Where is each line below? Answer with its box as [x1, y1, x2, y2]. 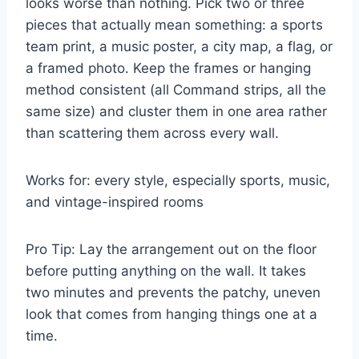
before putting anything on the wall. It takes [26, 262, 306, 279]
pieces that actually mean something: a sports [26, 16, 323, 33]
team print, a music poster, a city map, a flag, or [26, 38, 333, 54]
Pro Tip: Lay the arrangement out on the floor [26, 240, 317, 257]
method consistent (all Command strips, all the [26, 81, 326, 98]
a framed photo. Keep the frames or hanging [26, 59, 311, 76]
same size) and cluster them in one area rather [26, 103, 327, 119]
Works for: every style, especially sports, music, [26, 171, 330, 188]
